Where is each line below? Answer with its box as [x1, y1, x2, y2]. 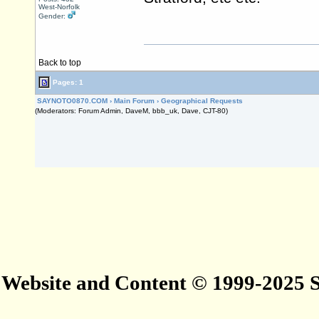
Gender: [38, 12, 68, 20]
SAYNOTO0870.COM [37, 97, 108, 105]
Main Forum [114, 97, 155, 105]
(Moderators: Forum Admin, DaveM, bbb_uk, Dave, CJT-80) [35, 107, 228, 115]
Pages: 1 [51, 78, 83, 86]
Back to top [38, 58, 81, 68]
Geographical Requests [161, 97, 243, 105]
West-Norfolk [38, 3, 80, 11]
